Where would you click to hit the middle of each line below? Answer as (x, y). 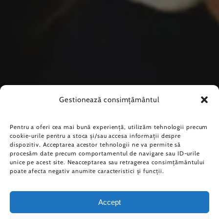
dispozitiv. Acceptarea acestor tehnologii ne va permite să (96, 144)
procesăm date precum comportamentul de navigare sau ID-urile (105, 153)
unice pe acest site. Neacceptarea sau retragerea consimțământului (107, 162)
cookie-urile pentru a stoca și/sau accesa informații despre (96, 136)
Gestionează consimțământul (109, 100)
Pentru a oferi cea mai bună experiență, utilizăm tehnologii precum (109, 127)
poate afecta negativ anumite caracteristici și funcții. (87, 171)
